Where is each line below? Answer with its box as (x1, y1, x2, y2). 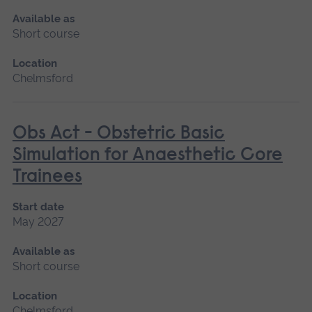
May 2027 (12, 214, 63, 228)
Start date (12, 200, 64, 213)
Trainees (12, 167, 82, 187)
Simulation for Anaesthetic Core (12, 146, 283, 165)
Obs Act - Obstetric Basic (12, 124, 225, 143)
